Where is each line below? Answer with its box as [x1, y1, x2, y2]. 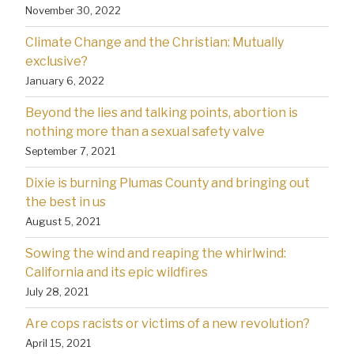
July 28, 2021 [25, 284, 88, 298]
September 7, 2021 [25, 144, 115, 157]
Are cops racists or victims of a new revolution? [25, 315, 310, 331]
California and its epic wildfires [25, 264, 208, 280]
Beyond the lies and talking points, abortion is [25, 104, 298, 120]
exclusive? [25, 53, 88, 69]
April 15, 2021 [25, 336, 91, 349]
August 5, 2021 [25, 214, 100, 228]
